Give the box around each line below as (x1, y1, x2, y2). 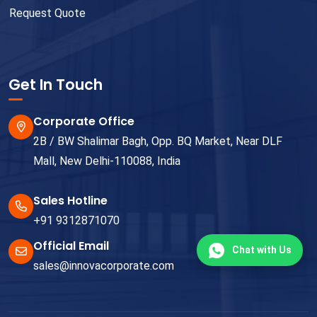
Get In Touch (8, 74, 103, 96)
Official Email (33, 238, 109, 255)
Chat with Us (232, 244, 292, 255)
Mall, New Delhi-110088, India (33, 154, 180, 168)
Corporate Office (33, 113, 134, 130)
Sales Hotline (33, 192, 108, 209)
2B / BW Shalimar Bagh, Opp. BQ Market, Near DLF (33, 134, 282, 149)
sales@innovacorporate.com (33, 259, 174, 273)
